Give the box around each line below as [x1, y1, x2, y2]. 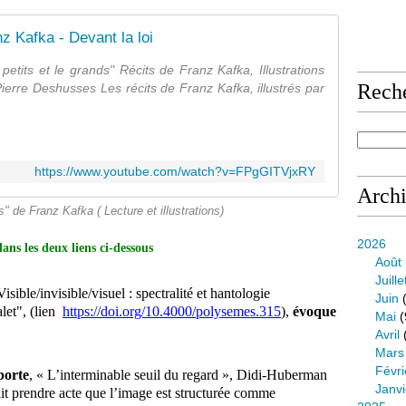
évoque [293, 304, 336, 319]
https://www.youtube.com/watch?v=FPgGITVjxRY [34, 164, 315, 179]
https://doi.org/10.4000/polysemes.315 [63, 304, 281, 319]
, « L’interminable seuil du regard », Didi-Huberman [29, 367, 327, 382]
